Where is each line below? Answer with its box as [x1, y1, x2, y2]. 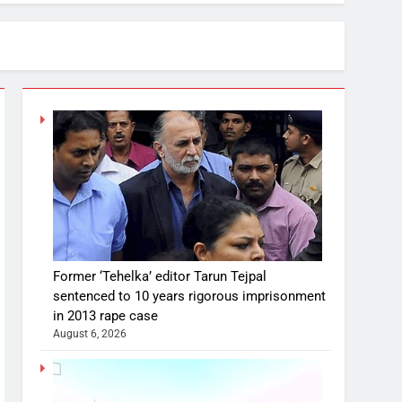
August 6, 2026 [53, 328, 127, 341]
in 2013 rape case [53, 308, 159, 325]
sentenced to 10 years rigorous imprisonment [53, 288, 327, 305]
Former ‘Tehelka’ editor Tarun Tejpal [53, 268, 267, 285]
